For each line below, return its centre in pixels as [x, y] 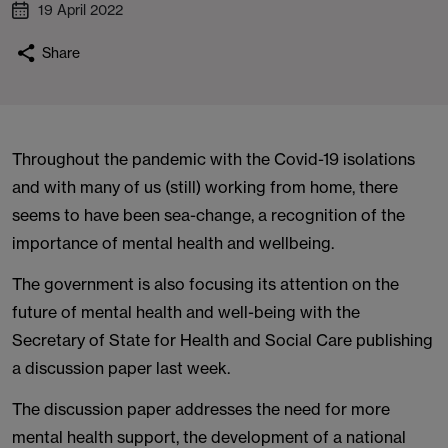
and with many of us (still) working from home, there [205, 187]
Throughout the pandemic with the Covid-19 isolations [213, 159]
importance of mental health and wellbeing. [173, 243]
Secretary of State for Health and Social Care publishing [222, 340]
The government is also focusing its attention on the [205, 284]
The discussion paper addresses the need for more [201, 409]
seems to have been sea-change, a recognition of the [208, 215]
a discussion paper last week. [121, 368]
